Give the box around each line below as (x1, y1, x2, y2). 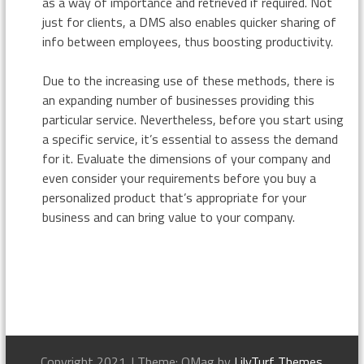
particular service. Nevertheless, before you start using (41, 110, 344, 130)
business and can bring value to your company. (41, 207, 295, 227)
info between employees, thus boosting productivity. (41, 32, 333, 52)
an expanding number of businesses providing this (41, 90, 314, 110)
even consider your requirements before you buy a (41, 168, 316, 188)
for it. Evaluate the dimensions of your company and (41, 149, 331, 169)
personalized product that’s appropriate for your (41, 188, 306, 208)
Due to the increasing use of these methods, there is (41, 71, 335, 91)
